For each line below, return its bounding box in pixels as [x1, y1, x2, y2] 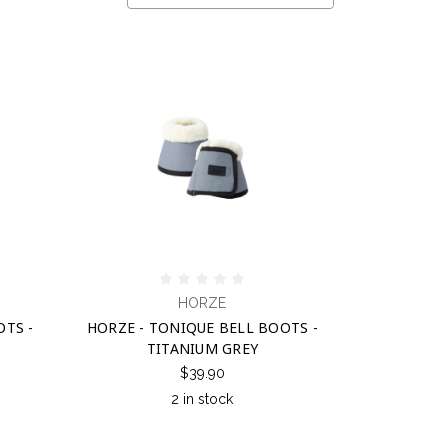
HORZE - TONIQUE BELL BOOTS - [86, 317, 318, 337]
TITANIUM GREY [146, 338, 258, 358]
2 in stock [171, 390, 234, 407]
